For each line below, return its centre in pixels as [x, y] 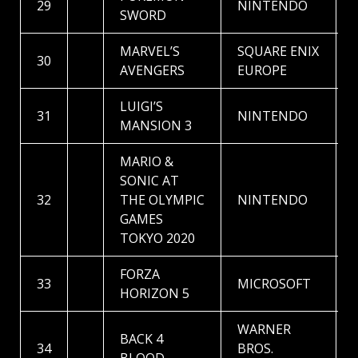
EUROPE [262, 71]
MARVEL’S [150, 52]
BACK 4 [141, 339]
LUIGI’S [141, 107]
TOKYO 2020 [157, 239]
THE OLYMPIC [162, 200]
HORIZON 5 [155, 294]
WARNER [264, 330]
